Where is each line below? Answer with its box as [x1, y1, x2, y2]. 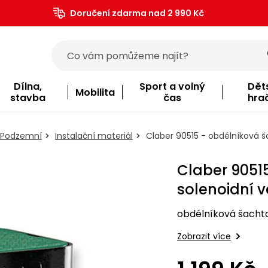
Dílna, [13, 80, 42, 93]
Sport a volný [139, 80, 205, 93]
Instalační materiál [55, 130, 133, 142]
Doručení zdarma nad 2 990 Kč [69, 7, 204, 19]
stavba [10, 91, 45, 105]
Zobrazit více [177, 230, 231, 243]
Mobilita [75, 85, 115, 99]
